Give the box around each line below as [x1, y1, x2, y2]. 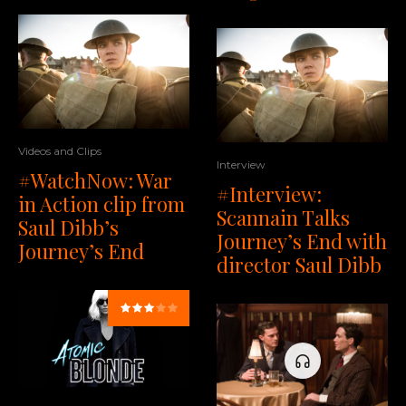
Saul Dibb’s [18, 214, 119, 242]
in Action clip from [18, 190, 185, 218]
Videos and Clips [18, 144, 101, 159]
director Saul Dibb [217, 250, 382, 278]
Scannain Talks [217, 203, 350, 231]
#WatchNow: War [18, 167, 172, 195]
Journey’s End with [217, 227, 387, 255]
